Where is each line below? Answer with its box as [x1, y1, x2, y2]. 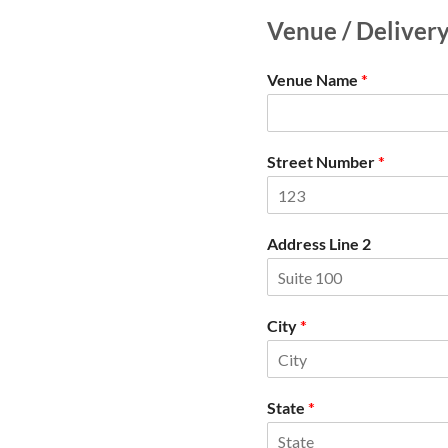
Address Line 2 [267, 234, 371, 253]
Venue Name [267, 70, 361, 89]
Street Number [267, 152, 378, 171]
